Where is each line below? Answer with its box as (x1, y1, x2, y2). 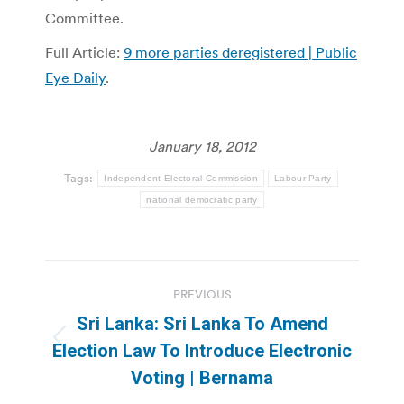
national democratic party (146, 194, 258, 205)
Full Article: (45, 42, 124, 61)
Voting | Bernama (131, 366, 273, 389)
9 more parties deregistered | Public (124, 42, 357, 61)
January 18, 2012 (148, 136, 256, 155)
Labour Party (274, 172, 332, 183)
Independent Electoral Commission (104, 172, 258, 183)
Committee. (45, 8, 124, 27)
